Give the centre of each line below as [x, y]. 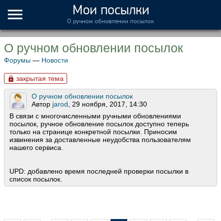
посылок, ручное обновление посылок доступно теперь [99, 124]
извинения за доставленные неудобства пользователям [100, 140]
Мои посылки [110, 10]
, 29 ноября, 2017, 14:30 [108, 104]
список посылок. [36, 179]
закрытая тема [39, 78]
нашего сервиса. [36, 148]
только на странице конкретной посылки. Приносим [93, 132]
